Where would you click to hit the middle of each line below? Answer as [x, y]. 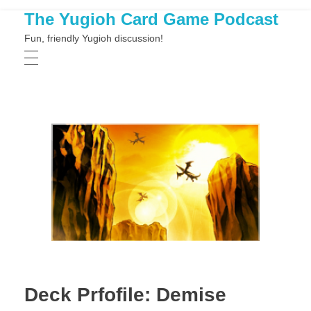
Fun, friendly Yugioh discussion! [94, 39]
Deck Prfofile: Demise [125, 294]
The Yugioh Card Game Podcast [151, 19]
